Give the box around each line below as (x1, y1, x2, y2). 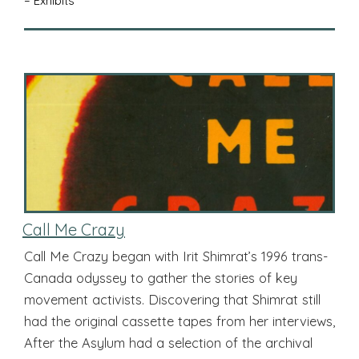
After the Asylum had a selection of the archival (24, 333, 313, 351)
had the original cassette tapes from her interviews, (24, 312, 335, 329)
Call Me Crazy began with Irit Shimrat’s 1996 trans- (24, 247, 328, 264)
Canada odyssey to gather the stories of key (24, 268, 297, 286)
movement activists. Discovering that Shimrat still (24, 290, 321, 308)
